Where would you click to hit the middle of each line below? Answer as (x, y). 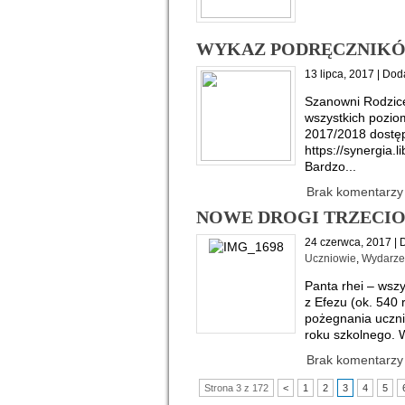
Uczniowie (330, 259)
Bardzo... (330, 166)
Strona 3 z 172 (236, 388)
